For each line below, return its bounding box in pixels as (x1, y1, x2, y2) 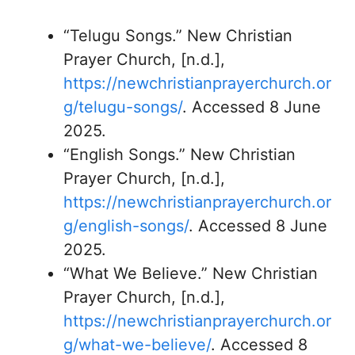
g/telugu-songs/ (63, 97, 182, 116)
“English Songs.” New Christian (63, 145, 296, 164)
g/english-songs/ (63, 216, 189, 235)
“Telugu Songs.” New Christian (63, 26, 292, 45)
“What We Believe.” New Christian (63, 264, 318, 283)
